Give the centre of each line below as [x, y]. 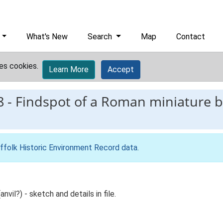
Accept [121, 69]
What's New [47, 37]
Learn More [69, 69]
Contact [191, 37]
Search [101, 37]
